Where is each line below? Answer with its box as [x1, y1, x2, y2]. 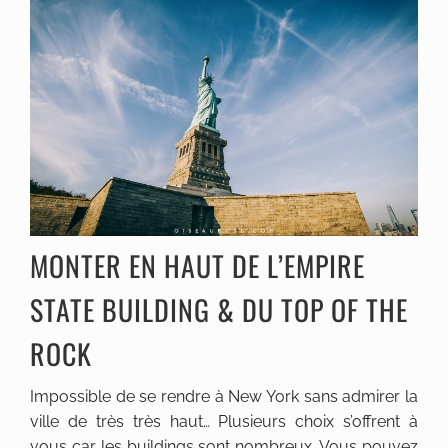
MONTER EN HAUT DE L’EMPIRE [30, 244, 365, 286]
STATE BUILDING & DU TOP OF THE [30, 288, 408, 330]
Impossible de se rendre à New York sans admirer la [30, 386, 418, 406]
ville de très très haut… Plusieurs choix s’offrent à [30, 411, 418, 431]
